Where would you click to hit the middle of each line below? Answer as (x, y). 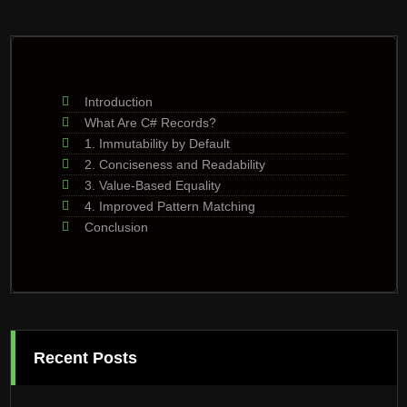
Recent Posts (85, 357)
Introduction (118, 101)
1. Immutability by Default (157, 143)
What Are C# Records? (150, 122)
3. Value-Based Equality (152, 185)
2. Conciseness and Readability (174, 164)
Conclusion (116, 227)
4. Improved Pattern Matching (169, 206)
